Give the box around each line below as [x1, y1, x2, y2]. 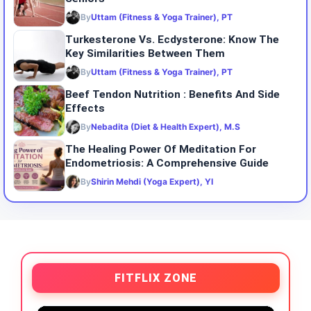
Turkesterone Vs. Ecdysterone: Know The [65, 33, 279, 46]
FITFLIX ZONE [114, 271, 197, 285]
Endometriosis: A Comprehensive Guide [65, 156, 269, 169]
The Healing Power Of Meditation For [65, 142, 256, 155]
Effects [65, 101, 105, 115]
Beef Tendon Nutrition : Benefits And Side [65, 87, 280, 101]
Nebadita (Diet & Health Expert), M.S [91, 121, 240, 132]
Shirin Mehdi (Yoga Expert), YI [91, 176, 213, 187]
